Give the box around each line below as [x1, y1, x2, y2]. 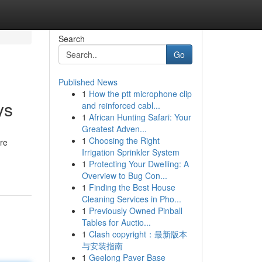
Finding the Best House [88, 181, 175, 193]
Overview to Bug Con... [81, 170, 167, 181]
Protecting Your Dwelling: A [88, 158, 189, 170]
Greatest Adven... [81, 123, 147, 135]
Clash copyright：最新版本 [88, 228, 187, 240]
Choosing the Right [88, 135, 160, 146]
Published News [58, 76, 118, 88]
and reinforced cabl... [81, 99, 160, 111]
